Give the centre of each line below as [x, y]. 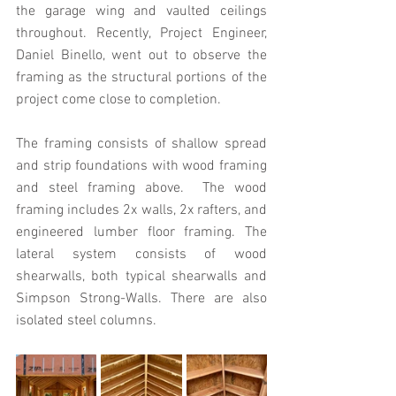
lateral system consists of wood [141, 255]
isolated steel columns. [86, 321]
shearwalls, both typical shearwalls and [141, 277]
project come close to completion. [118, 100]
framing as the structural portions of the [141, 78]
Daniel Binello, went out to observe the [141, 56]
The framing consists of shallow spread [141, 144]
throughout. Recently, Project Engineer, [141, 34]
